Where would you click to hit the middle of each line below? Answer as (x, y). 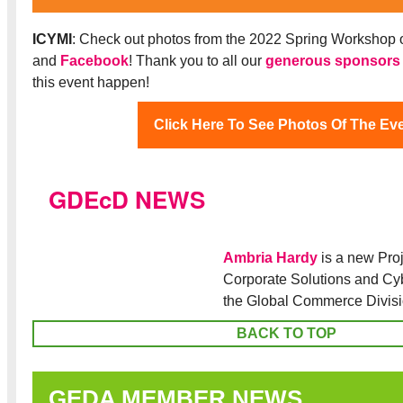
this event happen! (91, 82)
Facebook (94, 60)
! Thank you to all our (197, 60)
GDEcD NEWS (127, 199)
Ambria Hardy (270, 257)
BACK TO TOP (286, 333)
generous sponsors (333, 60)
